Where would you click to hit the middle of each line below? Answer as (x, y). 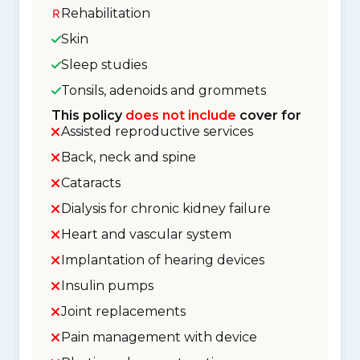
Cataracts (91, 183)
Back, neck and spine (129, 157)
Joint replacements (123, 311)
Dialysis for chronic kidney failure (166, 209)
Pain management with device (159, 337)
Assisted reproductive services (157, 131)
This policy (88, 115)
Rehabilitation (106, 13)
